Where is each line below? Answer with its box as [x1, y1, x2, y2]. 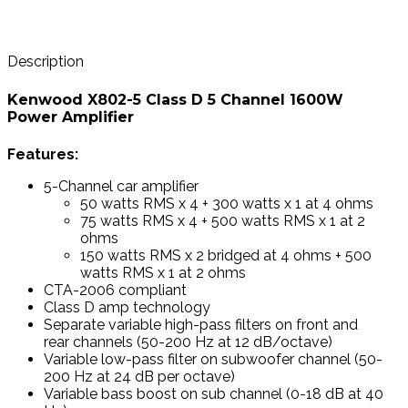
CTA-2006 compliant [44, 280, 187, 299]
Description [7, 53, 84, 71]
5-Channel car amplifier [44, 177, 199, 195]
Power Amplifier [7, 107, 134, 126]
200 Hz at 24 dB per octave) [44, 367, 235, 385]
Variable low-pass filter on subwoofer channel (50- [44, 350, 382, 368]
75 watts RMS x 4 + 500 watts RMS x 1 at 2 [80, 211, 365, 229]
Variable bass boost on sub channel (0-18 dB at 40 [44, 384, 383, 403]
